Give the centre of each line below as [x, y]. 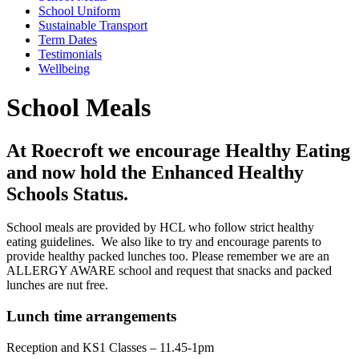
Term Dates [68, 39]
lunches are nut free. [59, 285]
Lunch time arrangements [91, 317]
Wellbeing [64, 68]
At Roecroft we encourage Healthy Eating [178, 150]
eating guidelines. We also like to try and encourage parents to [164, 242]
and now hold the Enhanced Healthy [155, 172]
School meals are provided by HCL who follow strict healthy [160, 228]
